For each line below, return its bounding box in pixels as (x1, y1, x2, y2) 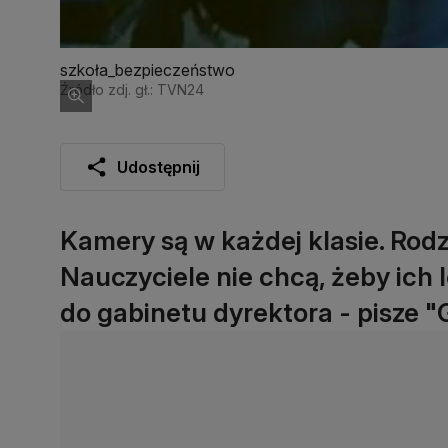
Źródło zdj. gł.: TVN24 (60, 80, 204, 98)
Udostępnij (117, 156, 200, 177)
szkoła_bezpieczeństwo (60, 59, 235, 80)
